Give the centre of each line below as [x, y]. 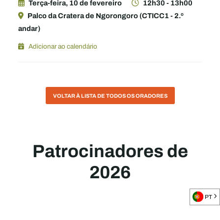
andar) [29, 28]
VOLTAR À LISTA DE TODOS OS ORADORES [110, 96]
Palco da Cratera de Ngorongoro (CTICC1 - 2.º [106, 16]
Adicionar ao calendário [63, 46]
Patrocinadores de [110, 151]
